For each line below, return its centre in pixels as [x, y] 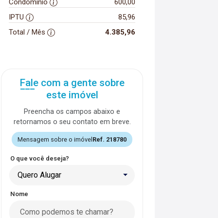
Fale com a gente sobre [72, 82]
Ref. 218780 [109, 139]
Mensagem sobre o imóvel [55, 139]
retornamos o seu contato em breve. [72, 122]
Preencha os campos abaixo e [72, 111]
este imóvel [72, 95]
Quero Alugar [39, 175]
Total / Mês [28, 32]
